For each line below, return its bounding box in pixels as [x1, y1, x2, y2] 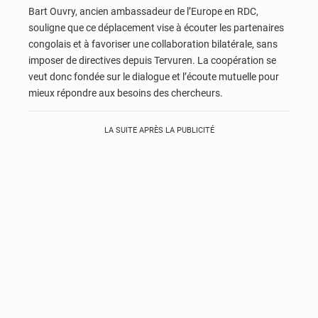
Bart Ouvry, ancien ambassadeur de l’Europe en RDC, [28, 6, 258, 18]
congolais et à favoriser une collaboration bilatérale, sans [28, 38, 278, 50]
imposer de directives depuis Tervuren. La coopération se [28, 55, 276, 67]
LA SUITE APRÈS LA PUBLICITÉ [104, 126, 214, 136]
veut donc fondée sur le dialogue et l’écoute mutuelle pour [28, 71, 279, 83]
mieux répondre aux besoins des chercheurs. [28, 87, 223, 99]
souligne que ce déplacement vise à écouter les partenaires [28, 22, 284, 34]
